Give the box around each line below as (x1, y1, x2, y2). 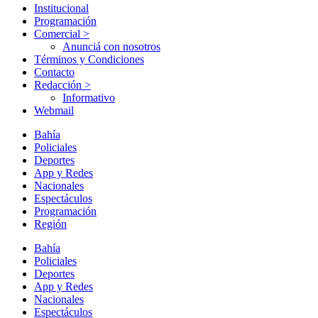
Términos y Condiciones (34, 53, 144, 66)
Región (34, 218, 67, 231)
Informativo (62, 92, 115, 104)
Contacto (34, 66, 75, 79)
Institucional (34, 2, 89, 15)
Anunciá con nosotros (62, 40, 160, 53)
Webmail (34, 104, 74, 117)
